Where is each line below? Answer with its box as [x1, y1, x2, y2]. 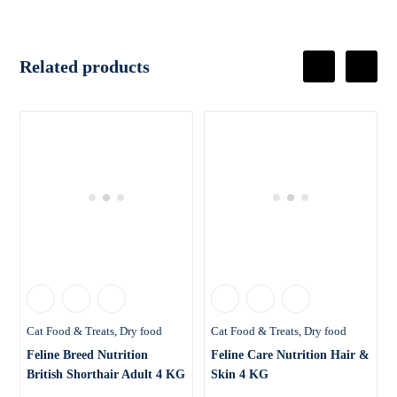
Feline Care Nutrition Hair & [211, 347, 370, 362]
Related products [19, 57, 151, 77]
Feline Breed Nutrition [27, 347, 149, 362]
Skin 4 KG [211, 367, 269, 381]
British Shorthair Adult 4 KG [27, 367, 186, 381]
